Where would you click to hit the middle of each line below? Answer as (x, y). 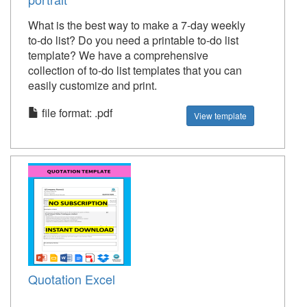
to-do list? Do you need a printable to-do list (133, 40)
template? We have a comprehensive (118, 56)
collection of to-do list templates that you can (135, 71)
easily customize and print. (93, 86)
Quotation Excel (72, 279)
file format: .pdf (76, 113)
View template (221, 116)
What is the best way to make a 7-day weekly (137, 25)
